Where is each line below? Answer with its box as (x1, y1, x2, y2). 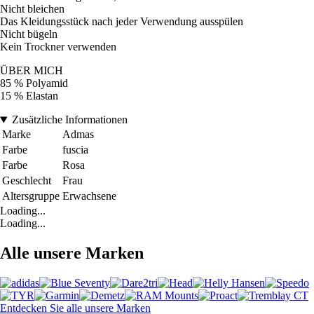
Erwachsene (62, 190, 116, 203)
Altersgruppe (2, 190, 60, 203)
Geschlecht (2, 175, 51, 187)
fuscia (62, 144, 88, 156)
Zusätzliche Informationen (11, 114, 128, 126)
